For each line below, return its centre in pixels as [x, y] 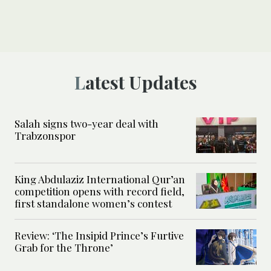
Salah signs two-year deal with [87, 123]
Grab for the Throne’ [64, 247]
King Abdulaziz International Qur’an [100, 179]
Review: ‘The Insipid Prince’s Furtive [99, 235]
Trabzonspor [45, 135]
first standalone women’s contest [93, 203]
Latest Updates [141, 82]
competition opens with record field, [100, 191]
